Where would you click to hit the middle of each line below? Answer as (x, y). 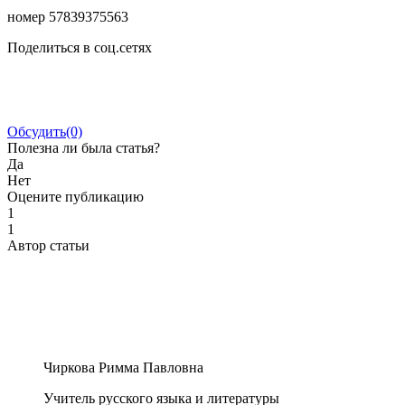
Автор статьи (48, 245)
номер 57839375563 (68, 16)
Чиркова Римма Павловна (123, 367)
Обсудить (37, 131)
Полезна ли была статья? (84, 147)
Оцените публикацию (75, 196)
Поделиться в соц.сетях (80, 47)
